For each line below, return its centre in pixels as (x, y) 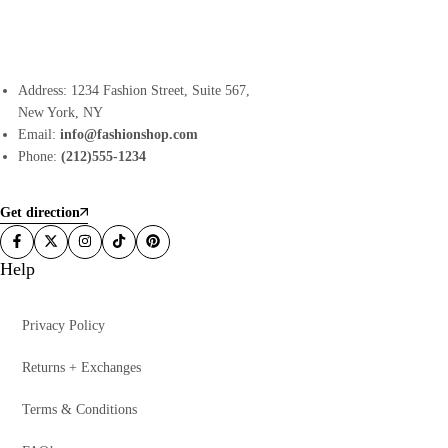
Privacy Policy (63, 325)
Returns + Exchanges (81, 367)
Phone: (40, 156)
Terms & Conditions (79, 409)
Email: (39, 134)
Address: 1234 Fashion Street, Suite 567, (134, 90)
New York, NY (61, 112)
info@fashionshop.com (129, 134)
